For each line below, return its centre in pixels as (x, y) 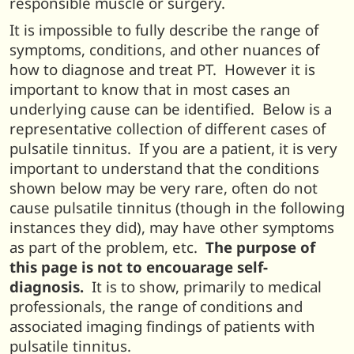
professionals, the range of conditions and (156, 306)
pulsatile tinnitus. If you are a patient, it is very (173, 148)
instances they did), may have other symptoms (172, 227)
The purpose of (260, 247)
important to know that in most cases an (150, 88)
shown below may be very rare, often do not (164, 187)
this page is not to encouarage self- (139, 266)
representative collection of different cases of (168, 128)
